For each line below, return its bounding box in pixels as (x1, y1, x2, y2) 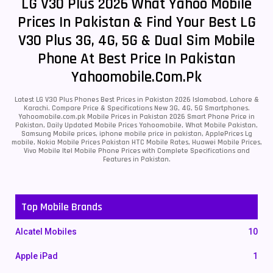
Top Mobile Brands (21, 200, 102, 214)
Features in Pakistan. (102, 155, 171, 164)
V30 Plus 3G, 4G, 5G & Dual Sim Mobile (18, 31, 255, 51)
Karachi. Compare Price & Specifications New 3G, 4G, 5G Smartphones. (23, 104, 250, 113)
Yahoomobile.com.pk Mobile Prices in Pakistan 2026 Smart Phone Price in (18, 112, 255, 121)
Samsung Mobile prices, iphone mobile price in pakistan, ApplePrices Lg (21, 129, 252, 138)
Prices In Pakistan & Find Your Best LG (17, 13, 256, 32)
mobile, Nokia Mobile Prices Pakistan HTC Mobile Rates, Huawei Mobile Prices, (11, 138, 262, 147)
